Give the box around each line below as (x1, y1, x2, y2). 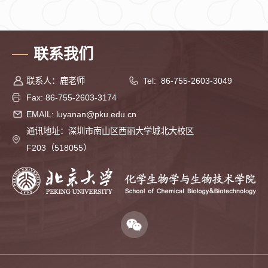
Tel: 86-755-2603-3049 (142, 75, 232, 86)
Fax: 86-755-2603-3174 (26, 92, 117, 102)
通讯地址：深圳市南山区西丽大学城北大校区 (26, 126, 194, 136)
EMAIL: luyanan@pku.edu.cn (26, 109, 136, 119)
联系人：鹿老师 (26, 75, 85, 86)
